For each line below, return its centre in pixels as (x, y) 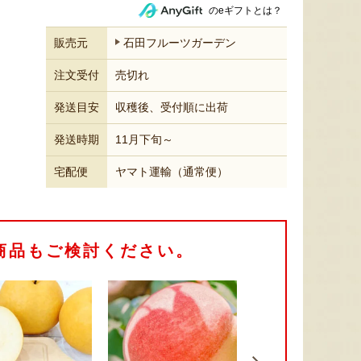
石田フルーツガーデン (180, 43)
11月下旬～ (144, 139)
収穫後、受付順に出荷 (172, 107)
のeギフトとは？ (245, 10)
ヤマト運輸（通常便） (172, 172)
